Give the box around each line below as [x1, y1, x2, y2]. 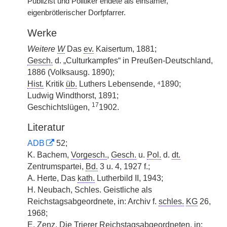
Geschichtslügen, [27, 103, 92, 111]
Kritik [44, 80, 66, 88]
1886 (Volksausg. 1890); [27, 68, 115, 77]
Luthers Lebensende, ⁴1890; [77, 80, 181, 88]
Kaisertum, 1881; [94, 45, 157, 53]
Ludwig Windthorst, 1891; [27, 91, 119, 100]
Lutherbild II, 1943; [95, 174, 163, 182]
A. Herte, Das [27, 174, 78, 182]
